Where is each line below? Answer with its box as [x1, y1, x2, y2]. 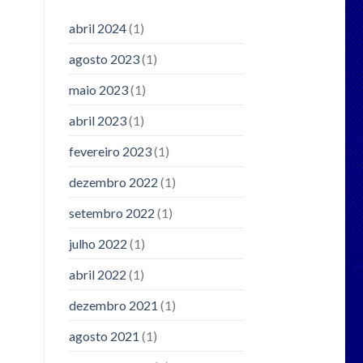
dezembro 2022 [68, 173, 158, 190]
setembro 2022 [68, 204, 155, 220]
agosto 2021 [68, 327, 139, 344]
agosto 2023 [68, 50, 139, 66]
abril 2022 [68, 266, 126, 282]
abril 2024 [68, 19, 126, 36]
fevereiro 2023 [68, 143, 152, 159]
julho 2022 [68, 235, 127, 251]
